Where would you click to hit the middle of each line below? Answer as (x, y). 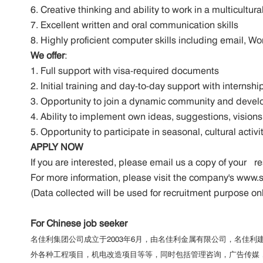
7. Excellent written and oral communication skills (134, 25)
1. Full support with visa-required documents (127, 71)
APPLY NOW (57, 147)
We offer (48, 56)
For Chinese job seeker (79, 224)
